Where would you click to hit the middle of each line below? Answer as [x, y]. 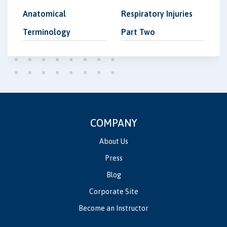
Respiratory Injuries [157, 14]
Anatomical [44, 14]
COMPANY [113, 123]
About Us [113, 142]
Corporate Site [113, 192]
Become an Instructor [113, 209]
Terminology [47, 32]
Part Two [138, 32]
